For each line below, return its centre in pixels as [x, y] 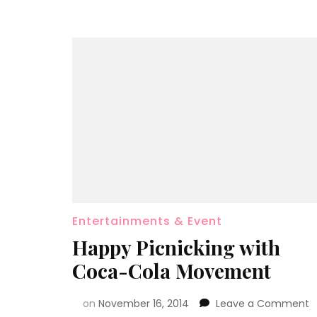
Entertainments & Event [147, 221]
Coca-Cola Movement [172, 270]
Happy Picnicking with [176, 247]
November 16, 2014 [144, 303]
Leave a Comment [263, 303]
